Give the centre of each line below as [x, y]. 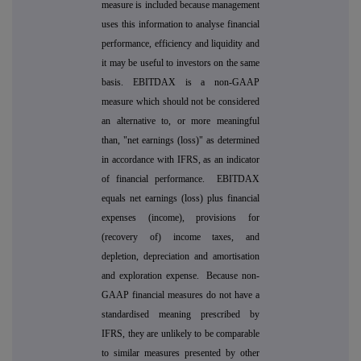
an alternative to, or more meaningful [180, 121]
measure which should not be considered [180, 102]
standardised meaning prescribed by [180, 315]
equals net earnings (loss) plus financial [180, 199]
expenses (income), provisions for [180, 218]
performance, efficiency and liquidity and [180, 44]
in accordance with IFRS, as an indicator [180, 160]
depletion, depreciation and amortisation [180, 257]
